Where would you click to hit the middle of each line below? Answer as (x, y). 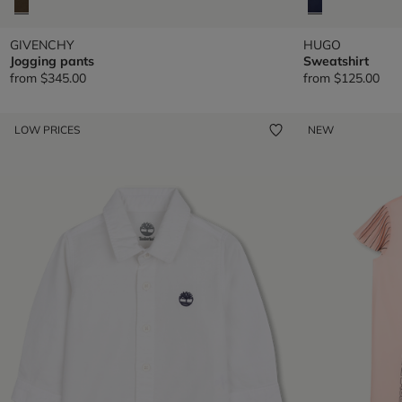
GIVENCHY (42, 44)
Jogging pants (52, 61)
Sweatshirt (336, 61)
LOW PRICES (47, 130)
